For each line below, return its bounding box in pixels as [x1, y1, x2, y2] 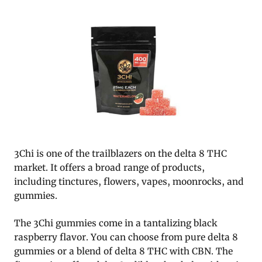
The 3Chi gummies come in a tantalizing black [14, 217, 217, 229]
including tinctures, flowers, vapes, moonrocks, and [14, 175, 244, 187]
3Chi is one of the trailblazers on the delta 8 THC [14, 147, 227, 159]
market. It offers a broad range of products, [14, 161, 205, 173]
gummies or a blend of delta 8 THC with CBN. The [14, 245, 233, 257]
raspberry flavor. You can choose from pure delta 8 [14, 231, 238, 243]
